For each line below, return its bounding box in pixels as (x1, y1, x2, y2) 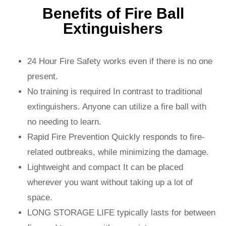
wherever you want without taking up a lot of (27, 178, 193, 188)
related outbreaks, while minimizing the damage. (27, 147, 209, 157)
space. (27, 193, 52, 203)
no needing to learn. (27, 117, 101, 127)
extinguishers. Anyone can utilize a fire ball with (27, 102, 206, 112)
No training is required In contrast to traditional (27, 87, 202, 97)
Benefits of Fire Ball (42, 5, 184, 22)
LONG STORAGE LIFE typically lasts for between (27, 208, 215, 218)
